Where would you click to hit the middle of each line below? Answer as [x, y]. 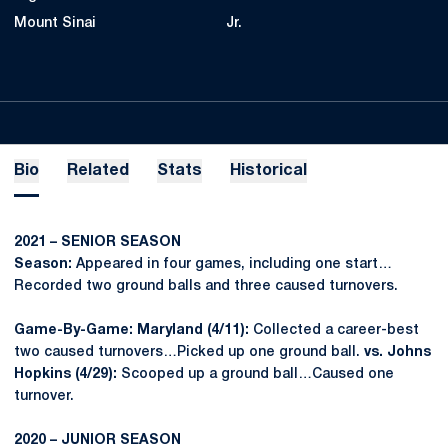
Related [98, 171]
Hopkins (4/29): [67, 374]
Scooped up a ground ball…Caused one [257, 374]
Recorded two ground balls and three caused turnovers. [206, 286]
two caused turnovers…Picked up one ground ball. [189, 352]
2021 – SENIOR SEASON [97, 242]
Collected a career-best [336, 330]
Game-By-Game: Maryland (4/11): [133, 330]
